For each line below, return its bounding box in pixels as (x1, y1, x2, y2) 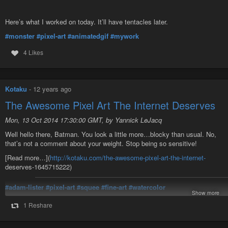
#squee (77, 182, 99, 192)
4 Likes (23, 48, 43, 57)
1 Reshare (23, 201, 52, 210)
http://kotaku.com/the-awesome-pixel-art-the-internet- (50, 153, 206, 163)
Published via (5, 196, 47, 207)
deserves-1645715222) (5, 162, 72, 172)
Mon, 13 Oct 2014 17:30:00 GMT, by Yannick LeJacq (5, 115, 162, 125)
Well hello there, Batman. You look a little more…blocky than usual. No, (5, 129, 216, 139)
